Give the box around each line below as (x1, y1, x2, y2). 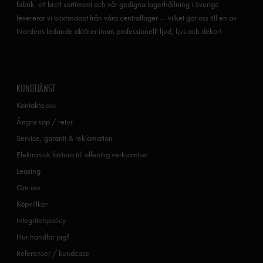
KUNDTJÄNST (16, 80, 55, 96)
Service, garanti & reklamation (16, 132, 113, 143)
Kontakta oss (16, 99, 56, 110)
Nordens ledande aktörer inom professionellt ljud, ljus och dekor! (16, 25, 222, 36)
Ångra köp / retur (16, 116, 73, 127)
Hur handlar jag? (16, 231, 70, 242)
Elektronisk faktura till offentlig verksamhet (16, 149, 148, 160)
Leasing (16, 165, 41, 176)
